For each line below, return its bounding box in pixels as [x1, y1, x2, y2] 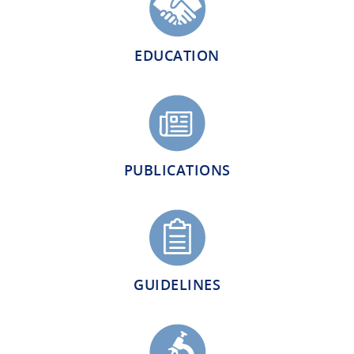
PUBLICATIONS [123, 160, 231, 180]
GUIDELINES [134, 275, 220, 295]
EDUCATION [134, 46, 220, 66]
